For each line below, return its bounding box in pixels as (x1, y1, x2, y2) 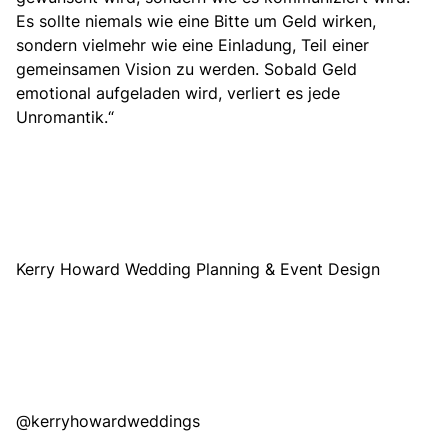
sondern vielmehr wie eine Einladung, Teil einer (16, 33, 369, 56)
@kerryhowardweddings (16, 409, 200, 432)
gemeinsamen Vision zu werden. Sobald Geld (16, 57, 357, 80)
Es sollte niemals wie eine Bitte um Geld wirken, (16, 9, 376, 32)
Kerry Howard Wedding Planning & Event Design (16, 257, 380, 280)
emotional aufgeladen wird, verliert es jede (16, 81, 340, 104)
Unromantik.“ (16, 105, 114, 128)
